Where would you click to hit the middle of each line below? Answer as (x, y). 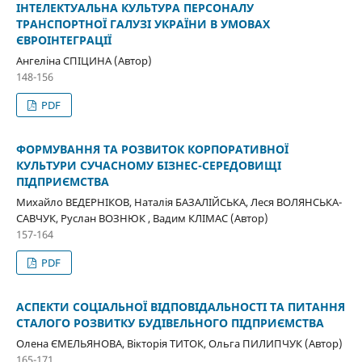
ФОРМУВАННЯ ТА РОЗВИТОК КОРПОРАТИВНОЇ (152, 149)
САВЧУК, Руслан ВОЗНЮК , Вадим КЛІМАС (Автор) (142, 219)
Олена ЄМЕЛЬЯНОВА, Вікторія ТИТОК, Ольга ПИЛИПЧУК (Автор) (179, 344)
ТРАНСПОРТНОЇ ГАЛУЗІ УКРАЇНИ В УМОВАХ (143, 24)
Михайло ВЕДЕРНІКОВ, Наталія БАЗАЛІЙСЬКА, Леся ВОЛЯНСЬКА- (179, 202)
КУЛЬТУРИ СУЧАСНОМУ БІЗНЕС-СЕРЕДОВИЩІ (148, 166)
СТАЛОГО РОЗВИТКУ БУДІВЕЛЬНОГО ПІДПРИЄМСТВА (170, 323)
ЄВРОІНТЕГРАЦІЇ (63, 40)
